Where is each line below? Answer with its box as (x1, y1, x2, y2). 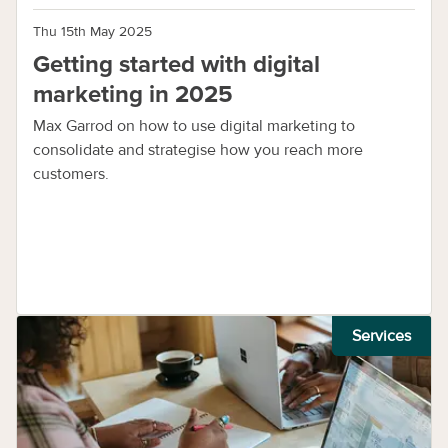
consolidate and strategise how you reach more (33, 140, 363, 160)
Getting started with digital (33, 50, 320, 79)
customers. (33, 164, 109, 184)
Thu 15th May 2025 (33, 23, 152, 40)
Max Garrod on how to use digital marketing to (33, 116, 355, 136)
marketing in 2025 (33, 80, 233, 109)
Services (352, 326, 411, 346)
